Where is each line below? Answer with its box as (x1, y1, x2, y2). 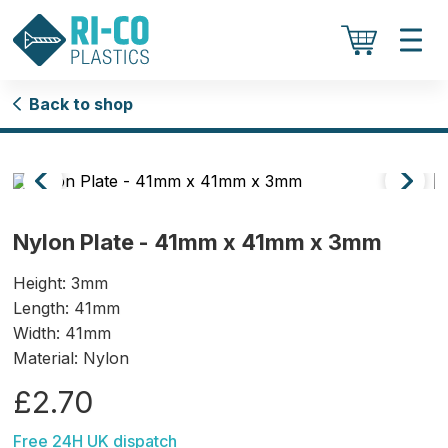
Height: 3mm (13, 273, 109, 293)
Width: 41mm (13, 323, 112, 343)
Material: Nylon (13, 348, 130, 368)
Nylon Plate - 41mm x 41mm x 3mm (13, 229, 383, 255)
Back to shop (29, 94, 134, 114)
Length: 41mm (13, 298, 121, 318)
